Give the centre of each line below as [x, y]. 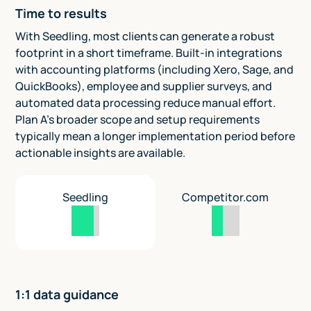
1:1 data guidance [67, 295]
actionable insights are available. [101, 153]
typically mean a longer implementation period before [155, 136]
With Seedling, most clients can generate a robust [145, 36]
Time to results [61, 14]
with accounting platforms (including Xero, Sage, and [155, 70]
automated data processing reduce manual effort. [146, 103]
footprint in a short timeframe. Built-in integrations [149, 53]
